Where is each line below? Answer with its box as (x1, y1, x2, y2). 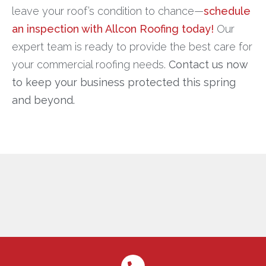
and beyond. (12, 94, 75, 107)
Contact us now (169, 58, 248, 71)
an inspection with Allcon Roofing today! (12, 23, 217, 36)
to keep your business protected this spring (12, 76, 236, 89)
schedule (204, 5, 251, 18)
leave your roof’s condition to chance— (12, 5, 204, 18)
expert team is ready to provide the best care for (12, 40, 252, 53)
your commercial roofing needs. (12, 58, 169, 71)
